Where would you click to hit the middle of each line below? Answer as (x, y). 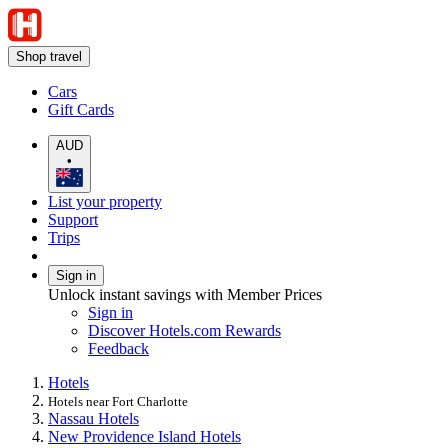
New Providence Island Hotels (144, 436)
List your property (105, 201)
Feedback (118, 348)
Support (73, 219)
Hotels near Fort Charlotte (118, 401)
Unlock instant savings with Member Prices (185, 294)
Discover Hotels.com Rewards (184, 330)
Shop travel (49, 56)
